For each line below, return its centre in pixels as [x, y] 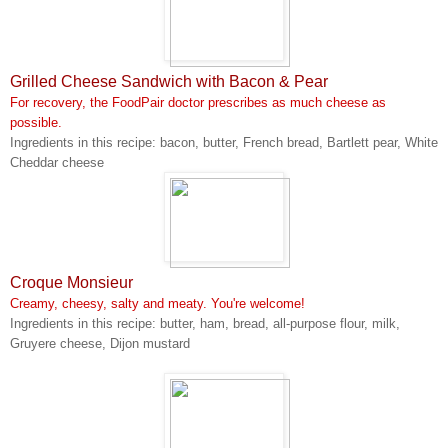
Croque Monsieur [71, 282]
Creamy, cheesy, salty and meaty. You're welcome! [157, 303]
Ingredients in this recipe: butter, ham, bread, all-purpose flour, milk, [205, 323]
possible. [36, 122]
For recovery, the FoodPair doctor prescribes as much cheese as [198, 102]
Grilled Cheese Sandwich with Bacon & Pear [169, 81]
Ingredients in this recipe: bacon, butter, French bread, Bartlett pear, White [224, 142]
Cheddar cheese [57, 162]
